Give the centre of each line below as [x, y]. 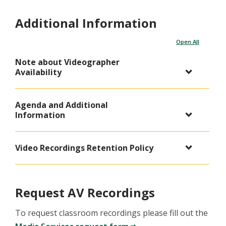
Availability [38, 72]
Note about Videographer [67, 62]
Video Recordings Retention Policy [84, 148]
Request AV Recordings [85, 193]
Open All [188, 42]
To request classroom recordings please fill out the [111, 213]
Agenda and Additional [62, 105]
